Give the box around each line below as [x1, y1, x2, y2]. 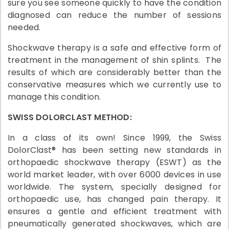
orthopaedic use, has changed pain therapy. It [8, 193, 221, 205]
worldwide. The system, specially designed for [8, 181, 221, 193]
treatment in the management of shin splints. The [8, 54, 221, 66]
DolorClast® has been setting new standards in [8, 144, 221, 156]
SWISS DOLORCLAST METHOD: [8, 111, 132, 124]
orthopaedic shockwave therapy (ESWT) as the [8, 156, 221, 169]
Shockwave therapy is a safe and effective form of [8, 42, 221, 54]
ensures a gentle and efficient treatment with [8, 205, 221, 218]
